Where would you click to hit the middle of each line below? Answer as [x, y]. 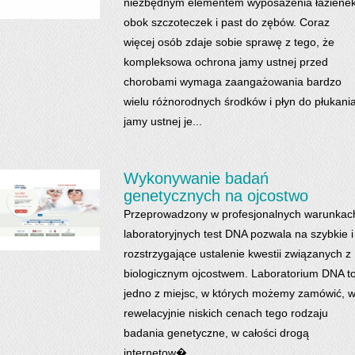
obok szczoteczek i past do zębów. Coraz [227, 23]
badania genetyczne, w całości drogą [216, 333]
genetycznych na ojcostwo [216, 196]
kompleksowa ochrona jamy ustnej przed [226, 62]
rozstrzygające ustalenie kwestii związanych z [237, 254]
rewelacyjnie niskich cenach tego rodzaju [226, 313]
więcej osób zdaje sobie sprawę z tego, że [229, 42]
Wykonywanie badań [196, 179]
